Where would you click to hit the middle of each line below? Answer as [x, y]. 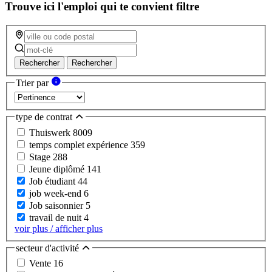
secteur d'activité [49, 248]
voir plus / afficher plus [59, 228]
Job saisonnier [57, 205]
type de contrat [45, 117]
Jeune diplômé [58, 169]
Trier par [33, 83]
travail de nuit [56, 217]
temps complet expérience [80, 144]
